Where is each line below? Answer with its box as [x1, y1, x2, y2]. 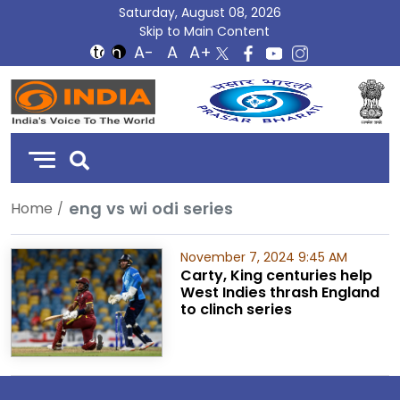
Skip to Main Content [139, 22, 270, 40]
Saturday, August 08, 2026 [119, 4, 281, 21]
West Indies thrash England [179, 282, 379, 303]
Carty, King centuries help [179, 265, 372, 286]
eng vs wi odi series [69, 197, 233, 220]
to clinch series [179, 299, 292, 320]
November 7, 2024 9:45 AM [179, 248, 347, 266]
